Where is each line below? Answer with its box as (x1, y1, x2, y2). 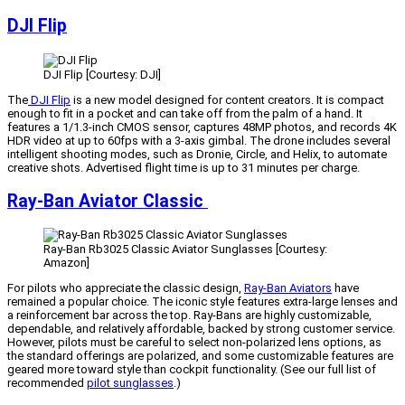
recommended (7, 375, 87, 390)
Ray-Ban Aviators (244, 280, 332, 295)
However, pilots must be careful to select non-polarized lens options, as (7, 334, 381, 349)
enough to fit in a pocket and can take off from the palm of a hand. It (7, 106, 363, 120)
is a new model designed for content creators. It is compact (71, 92, 384, 107)
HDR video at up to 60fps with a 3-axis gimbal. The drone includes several (7, 133, 391, 147)
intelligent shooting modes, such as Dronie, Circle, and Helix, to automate (7, 146, 387, 161)
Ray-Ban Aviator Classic (7, 190, 208, 212)
